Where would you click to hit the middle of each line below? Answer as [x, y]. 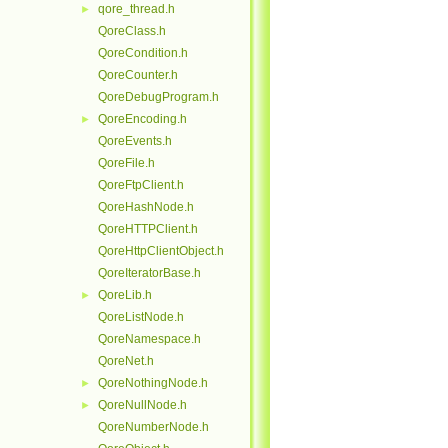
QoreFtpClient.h [141, 185]
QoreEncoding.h [142, 119]
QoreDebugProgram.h [158, 97]
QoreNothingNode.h [153, 383]
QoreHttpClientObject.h [161, 251]
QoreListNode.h [141, 317]
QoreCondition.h [143, 53]
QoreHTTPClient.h [148, 229]
